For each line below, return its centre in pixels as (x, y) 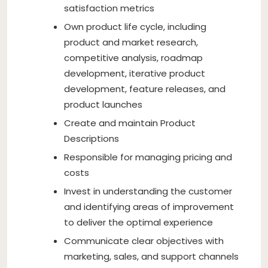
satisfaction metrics (109, 8)
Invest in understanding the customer (148, 191)
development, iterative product (135, 73)
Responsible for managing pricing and (148, 157)
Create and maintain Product (130, 123)
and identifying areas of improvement (149, 206)
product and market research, (131, 42)
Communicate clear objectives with (144, 240)
